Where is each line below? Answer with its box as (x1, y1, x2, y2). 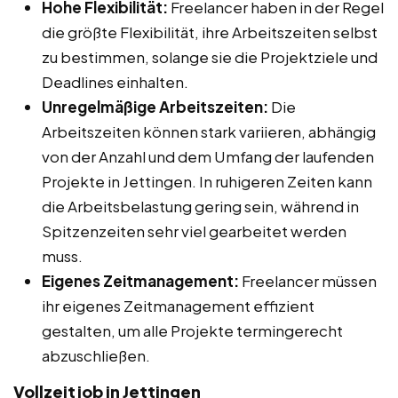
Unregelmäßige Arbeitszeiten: (42, 96, 268, 116)
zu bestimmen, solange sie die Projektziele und (42, 46, 378, 67)
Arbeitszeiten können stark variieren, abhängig (42, 121, 376, 141)
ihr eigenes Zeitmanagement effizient (42, 295, 314, 315)
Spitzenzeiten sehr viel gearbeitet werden (42, 220, 346, 241)
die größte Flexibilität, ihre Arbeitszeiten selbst (42, 21, 378, 42)
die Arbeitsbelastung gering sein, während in (42, 195, 359, 216)
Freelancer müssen (239, 270, 377, 291)
